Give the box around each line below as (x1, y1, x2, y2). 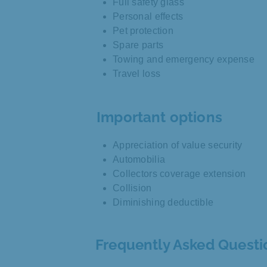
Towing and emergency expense (113, 54, 254, 65)
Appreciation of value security (113, 140, 243, 151)
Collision (113, 183, 152, 194)
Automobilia (113, 154, 166, 165)
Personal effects (113, 11, 184, 22)
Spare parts (113, 40, 164, 51)
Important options (97, 108, 222, 126)
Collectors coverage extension (113, 169, 246, 179)
